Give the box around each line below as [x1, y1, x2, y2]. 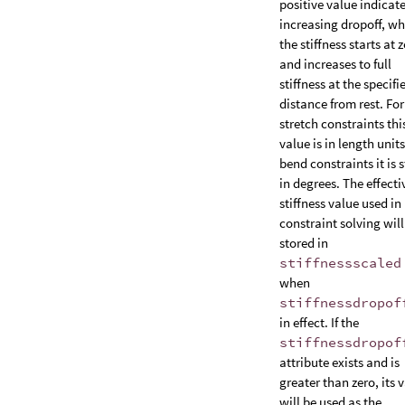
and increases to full [279, 55, 391, 72]
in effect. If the [279, 314, 359, 331]
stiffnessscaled [279, 254, 401, 271]
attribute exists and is [279, 353, 400, 371]
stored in [279, 234, 328, 251]
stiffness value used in [279, 194, 401, 212]
